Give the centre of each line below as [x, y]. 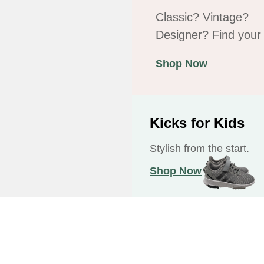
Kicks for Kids [197, 123]
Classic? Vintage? [202, 17]
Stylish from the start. [199, 148]
